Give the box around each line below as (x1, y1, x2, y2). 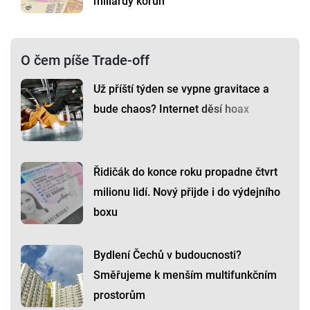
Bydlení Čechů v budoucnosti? (93, 248, 241, 262)
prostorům (93, 288, 145, 302)
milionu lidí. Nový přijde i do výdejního (93, 185, 280, 199)
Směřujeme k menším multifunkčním (93, 268, 277, 282)
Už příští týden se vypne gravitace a (93, 82, 269, 95)
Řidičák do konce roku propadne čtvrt (93, 165, 277, 179)
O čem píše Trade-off (21, 51, 149, 69)
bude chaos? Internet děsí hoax (93, 102, 249, 116)
